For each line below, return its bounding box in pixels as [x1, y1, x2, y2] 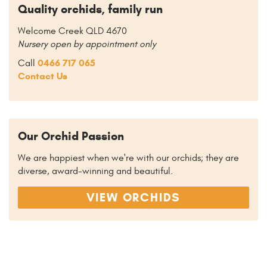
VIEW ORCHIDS [86, 190, 181, 205]
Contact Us [18, 70, 67, 82]
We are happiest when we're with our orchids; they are [18, 152, 239, 163]
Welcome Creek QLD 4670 [18, 25, 127, 36]
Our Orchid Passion [18, 128, 124, 144]
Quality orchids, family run [18, 1, 163, 17]
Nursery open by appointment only [18, 38, 156, 49]
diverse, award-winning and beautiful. [18, 165, 173, 176]
